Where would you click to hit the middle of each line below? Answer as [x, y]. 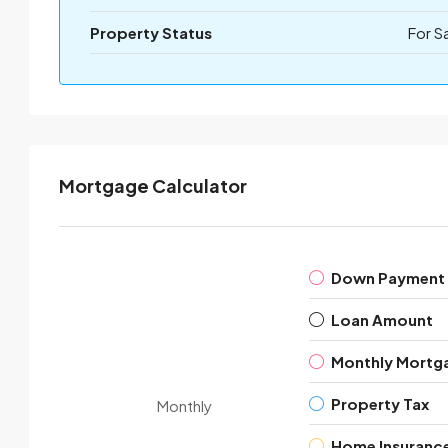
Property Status [151, 32]
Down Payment [388, 277]
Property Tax [380, 403]
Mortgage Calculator [153, 185]
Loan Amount [382, 319]
